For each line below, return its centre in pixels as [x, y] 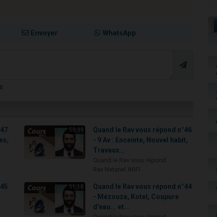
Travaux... [109, 150]
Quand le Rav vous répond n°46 [143, 130]
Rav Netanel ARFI [117, 170]
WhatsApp [118, 33]
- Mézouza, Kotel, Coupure [136, 197]
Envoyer [43, 33]
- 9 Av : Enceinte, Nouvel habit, [141, 140]
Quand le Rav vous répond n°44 [143, 187]
